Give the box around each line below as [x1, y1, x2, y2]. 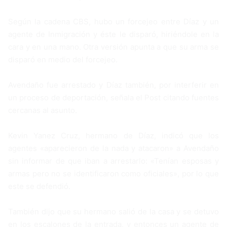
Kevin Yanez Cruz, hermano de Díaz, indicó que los [8, 130, 219, 140]
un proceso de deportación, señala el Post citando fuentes [8, 92, 219, 102]
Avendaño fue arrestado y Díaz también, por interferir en [8, 80, 219, 90]
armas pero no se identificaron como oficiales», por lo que [8, 168, 219, 178]
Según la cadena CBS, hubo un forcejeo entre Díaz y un [8, 16, 219, 26]
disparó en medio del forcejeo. [8, 54, 118, 64]
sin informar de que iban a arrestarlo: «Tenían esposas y [8, 156, 219, 166]
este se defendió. [8, 181, 70, 191]
